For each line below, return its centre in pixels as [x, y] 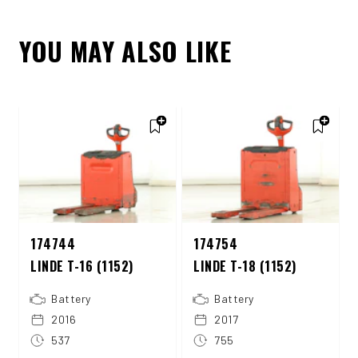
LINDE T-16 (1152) [82, 266]
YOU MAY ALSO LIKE [125, 50]
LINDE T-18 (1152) [245, 266]
